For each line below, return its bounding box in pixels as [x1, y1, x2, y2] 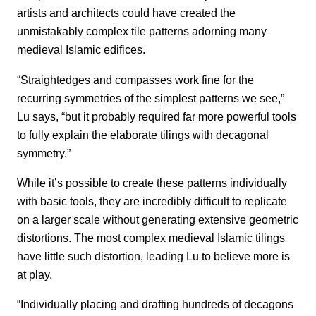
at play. [17, 268, 52, 281]
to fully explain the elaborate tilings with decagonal [17, 128, 269, 141]
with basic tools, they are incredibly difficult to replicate [17, 195, 287, 208]
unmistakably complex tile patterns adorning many [17, 25, 267, 38]
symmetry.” [17, 146, 71, 159]
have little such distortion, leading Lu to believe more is [17, 250, 290, 263]
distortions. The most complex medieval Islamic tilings [17, 231, 285, 245]
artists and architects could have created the [17, 6, 236, 20]
